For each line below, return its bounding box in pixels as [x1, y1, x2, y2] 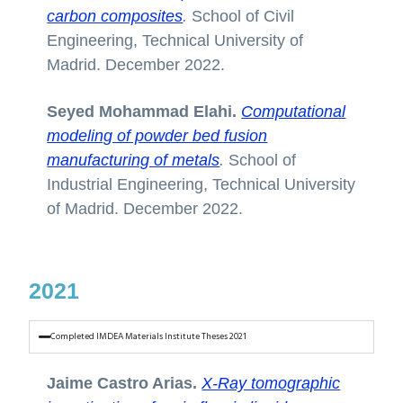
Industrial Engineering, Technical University [47, 175, 356, 193]
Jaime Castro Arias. [47, 373, 198, 392]
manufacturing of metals [47, 150, 220, 169]
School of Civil [192, 7, 295, 26]
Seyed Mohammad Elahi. [47, 102, 242, 121]
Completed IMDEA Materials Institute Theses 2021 [50, 328, 247, 344]
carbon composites [47, 7, 184, 26]
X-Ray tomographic [201, 373, 341, 392]
